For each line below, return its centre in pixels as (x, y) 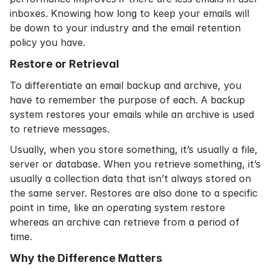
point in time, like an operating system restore (117, 207)
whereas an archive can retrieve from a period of (125, 222)
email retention (206, 28)
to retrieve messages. (61, 129)
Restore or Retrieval (64, 64)
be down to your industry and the (90, 28)
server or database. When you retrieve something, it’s (135, 164)
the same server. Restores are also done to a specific (134, 193)
